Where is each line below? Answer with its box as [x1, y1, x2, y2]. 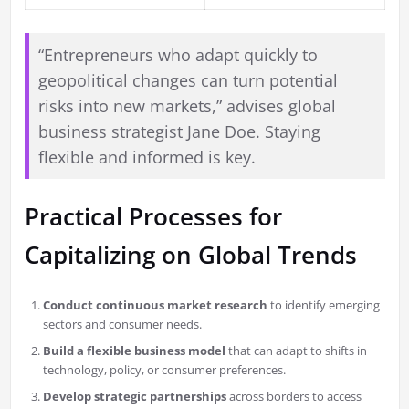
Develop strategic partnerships [42, 388, 226, 405]
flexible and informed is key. [37, 146, 256, 169]
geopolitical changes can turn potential [37, 69, 338, 92]
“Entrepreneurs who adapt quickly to [37, 44, 318, 67]
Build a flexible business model [42, 342, 225, 360]
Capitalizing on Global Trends [24, 238, 357, 272]
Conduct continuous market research [42, 297, 267, 314]
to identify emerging [267, 297, 380, 314]
